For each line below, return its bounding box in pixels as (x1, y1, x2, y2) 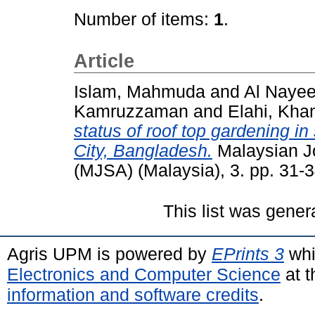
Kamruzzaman (74, 101, 188, 121)
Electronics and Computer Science (7, 264, 281, 284)
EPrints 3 (212, 243, 284, 264)
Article (74, 51, 134, 72)
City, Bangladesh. (74, 141, 212, 160)
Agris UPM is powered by (7, 243, 212, 264)
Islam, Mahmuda (74, 82, 205, 101)
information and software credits (7, 284, 259, 304)
